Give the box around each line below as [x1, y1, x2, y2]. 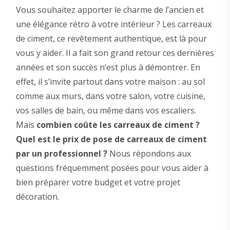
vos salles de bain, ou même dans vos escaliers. [15, 105, 196, 116]
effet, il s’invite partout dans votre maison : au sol [15, 76, 205, 87]
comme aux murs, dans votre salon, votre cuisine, [15, 90, 205, 102]
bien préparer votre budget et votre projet [15, 177, 180, 188]
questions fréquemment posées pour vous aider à [15, 162, 208, 174]
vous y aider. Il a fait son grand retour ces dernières [15, 47, 214, 59]
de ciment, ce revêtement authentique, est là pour [15, 33, 207, 44]
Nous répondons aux [107, 148, 191, 159]
